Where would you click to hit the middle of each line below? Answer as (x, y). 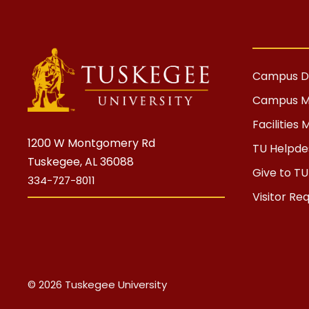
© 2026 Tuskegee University (97, 285)
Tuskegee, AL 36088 (81, 162)
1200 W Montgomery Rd (91, 143)
